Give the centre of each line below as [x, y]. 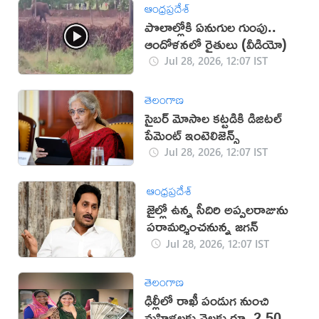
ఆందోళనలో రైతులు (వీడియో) [216, 43]
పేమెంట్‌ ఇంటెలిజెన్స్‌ [193, 135]
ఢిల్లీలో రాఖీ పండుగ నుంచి [207, 300]
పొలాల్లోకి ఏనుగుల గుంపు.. [211, 26]
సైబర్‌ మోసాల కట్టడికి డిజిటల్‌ [214, 117]
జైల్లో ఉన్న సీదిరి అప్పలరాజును [217, 209]
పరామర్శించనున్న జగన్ [202, 226]
